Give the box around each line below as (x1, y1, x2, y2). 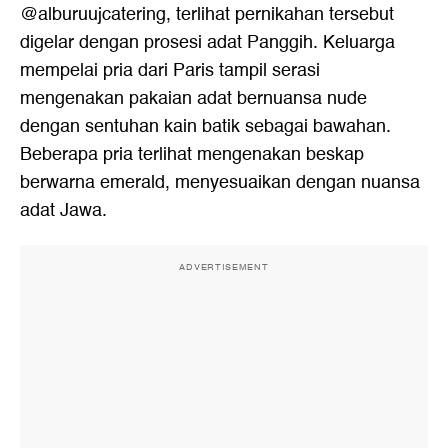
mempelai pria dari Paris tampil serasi (20, 56, 320, 85)
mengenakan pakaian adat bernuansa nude (20, 84, 367, 113)
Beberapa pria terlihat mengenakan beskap (20, 140, 364, 169)
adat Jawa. (20, 196, 107, 225)
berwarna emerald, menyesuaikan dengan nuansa (20, 168, 420, 197)
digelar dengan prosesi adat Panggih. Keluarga (20, 28, 395, 57)
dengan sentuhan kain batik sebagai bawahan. (20, 112, 391, 141)
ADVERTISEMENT (179, 260, 269, 274)
